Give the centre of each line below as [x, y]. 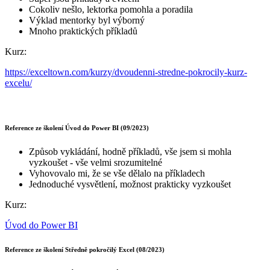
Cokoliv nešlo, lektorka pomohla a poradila [111, 10]
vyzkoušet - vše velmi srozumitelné [96, 162]
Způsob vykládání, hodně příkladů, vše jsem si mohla [130, 152]
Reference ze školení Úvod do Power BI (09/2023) [77, 128]
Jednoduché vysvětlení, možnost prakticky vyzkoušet [130, 184]
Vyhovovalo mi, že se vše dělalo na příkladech [117, 173]
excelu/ [18, 83]
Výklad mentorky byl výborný [87, 20]
